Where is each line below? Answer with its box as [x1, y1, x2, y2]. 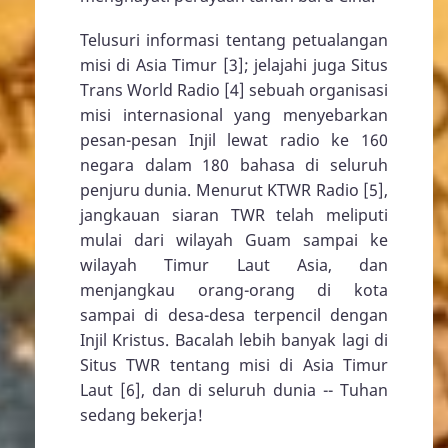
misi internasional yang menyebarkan [80, 104, 388, 127]
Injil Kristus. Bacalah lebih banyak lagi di [80, 329, 388, 352]
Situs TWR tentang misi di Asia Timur [80, 354, 388, 377]
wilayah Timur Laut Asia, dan [80, 254, 388, 277]
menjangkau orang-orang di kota [80, 279, 388, 302]
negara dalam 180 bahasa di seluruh [80, 154, 388, 177]
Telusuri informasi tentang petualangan [80, 29, 388, 52]
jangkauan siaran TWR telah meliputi [80, 204, 388, 227]
